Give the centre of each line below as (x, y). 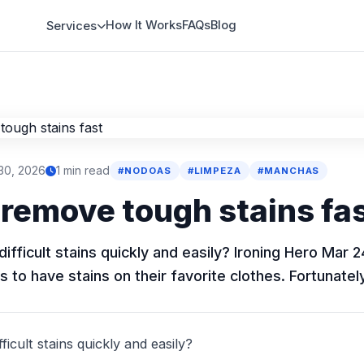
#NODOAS (145, 171)
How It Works (144, 25)
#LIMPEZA (214, 171)
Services (72, 26)
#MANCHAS (289, 171)
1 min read (83, 170)
